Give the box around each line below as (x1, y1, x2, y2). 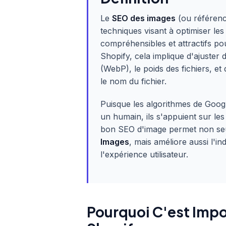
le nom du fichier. (100, 76, 166, 86)
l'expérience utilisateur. (100, 149, 188, 159)
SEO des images (112, 13, 176, 23)
